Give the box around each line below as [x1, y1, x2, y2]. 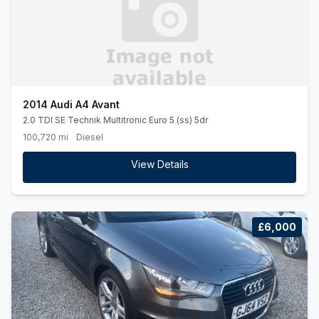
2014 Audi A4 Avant [23, 98, 120, 110]
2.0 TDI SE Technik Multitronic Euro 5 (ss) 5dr [23, 115, 208, 125]
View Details [130, 158, 189, 170]
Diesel [76, 132, 103, 142]
